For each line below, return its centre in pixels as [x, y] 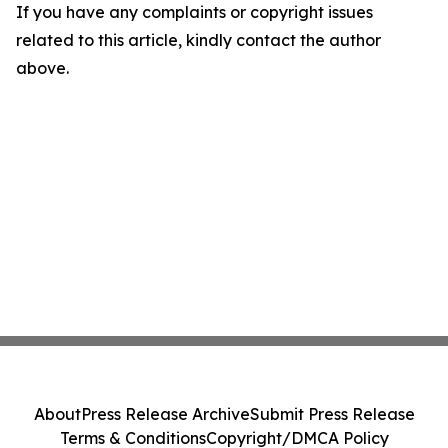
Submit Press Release [332, 414]
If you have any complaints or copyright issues [194, 12]
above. [42, 68]
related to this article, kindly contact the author [198, 40]
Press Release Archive [165, 414]
